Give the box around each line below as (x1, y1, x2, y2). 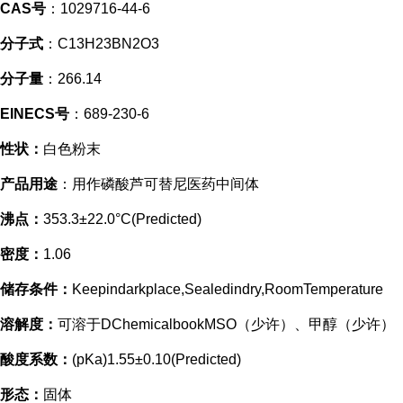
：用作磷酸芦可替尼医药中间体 (58, 176, 259, 192)
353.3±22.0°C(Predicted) (43, 211, 201, 227)
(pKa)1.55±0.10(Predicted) (72, 352, 241, 367)
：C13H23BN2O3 (43, 36, 159, 51)
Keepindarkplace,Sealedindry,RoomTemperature (72, 282, 383, 297)
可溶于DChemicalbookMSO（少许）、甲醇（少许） (58, 317, 395, 332)
